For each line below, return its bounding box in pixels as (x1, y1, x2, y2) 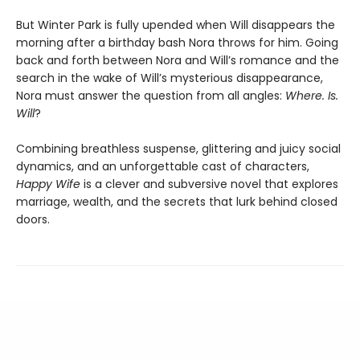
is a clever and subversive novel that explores (80, 175, 338, 192)
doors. (16, 211, 50, 227)
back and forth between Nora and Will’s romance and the (16, 51, 339, 68)
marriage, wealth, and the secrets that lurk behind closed (16, 193, 337, 210)
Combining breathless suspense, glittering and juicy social (16, 140, 341, 157)
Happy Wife (16, 175, 80, 192)
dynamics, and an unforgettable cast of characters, (16, 157, 309, 174)
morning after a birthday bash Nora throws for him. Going (16, 34, 338, 51)
